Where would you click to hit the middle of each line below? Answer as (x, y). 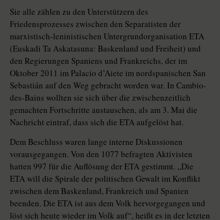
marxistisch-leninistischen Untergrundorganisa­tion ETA (107, 36)
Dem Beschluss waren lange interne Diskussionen (96, 142)
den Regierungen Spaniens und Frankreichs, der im (98, 61)
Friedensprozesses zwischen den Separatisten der (95, 24)
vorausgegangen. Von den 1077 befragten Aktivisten (101, 154)
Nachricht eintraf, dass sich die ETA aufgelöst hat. (97, 122)
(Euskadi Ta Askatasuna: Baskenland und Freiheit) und (105, 48)
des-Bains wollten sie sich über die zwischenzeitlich (100, 97)
